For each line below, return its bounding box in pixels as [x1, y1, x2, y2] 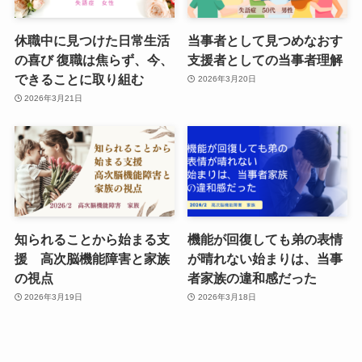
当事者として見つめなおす [187, 32, 343, 48]
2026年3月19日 [24, 293, 83, 302]
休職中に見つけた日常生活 [14, 32, 170, 48]
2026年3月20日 [197, 74, 256, 84]
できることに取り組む [14, 71, 144, 86]
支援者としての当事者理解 [187, 52, 343, 67]
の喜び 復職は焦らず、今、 [14, 52, 173, 67]
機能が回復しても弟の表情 [187, 231, 343, 246]
